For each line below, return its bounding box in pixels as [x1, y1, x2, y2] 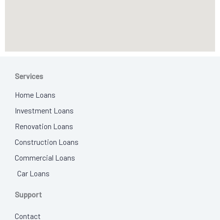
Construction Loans [15, 137, 79, 147]
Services [15, 71, 43, 81]
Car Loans [17, 168, 50, 178]
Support [15, 190, 42, 199]
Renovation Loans [15, 121, 73, 131]
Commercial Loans [15, 153, 75, 163]
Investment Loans [15, 106, 74, 115]
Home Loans [15, 90, 55, 100]
